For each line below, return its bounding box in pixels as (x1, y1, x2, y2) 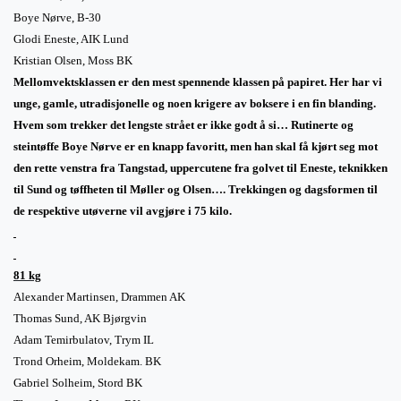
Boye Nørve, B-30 (13, 10, 101, 24)
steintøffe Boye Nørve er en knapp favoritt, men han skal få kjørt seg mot (13, 139, 378, 153)
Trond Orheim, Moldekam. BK (13, 354, 161, 368)
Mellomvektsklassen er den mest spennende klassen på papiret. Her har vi (13, 74, 382, 89)
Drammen (121, 289, 167, 303)
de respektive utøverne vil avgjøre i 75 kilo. (13, 203, 232, 218)
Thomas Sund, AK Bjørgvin (13, 311, 147, 325)
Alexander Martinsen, (13, 289, 121, 303)
